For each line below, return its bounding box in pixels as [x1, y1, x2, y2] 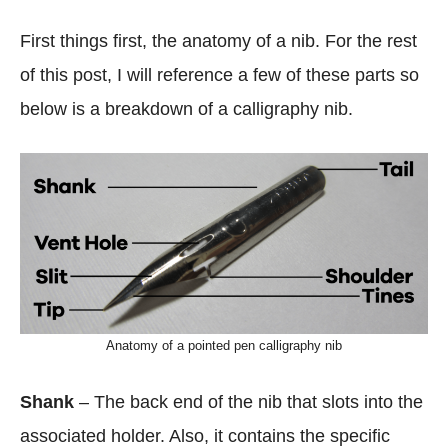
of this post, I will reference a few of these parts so [20, 65, 419, 85]
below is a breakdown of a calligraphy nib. [20, 99, 353, 119]
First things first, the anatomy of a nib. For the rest [20, 31, 417, 51]
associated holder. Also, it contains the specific [20, 426, 390, 446]
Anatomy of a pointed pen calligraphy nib [106, 338, 342, 353]
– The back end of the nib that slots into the [79, 392, 423, 412]
